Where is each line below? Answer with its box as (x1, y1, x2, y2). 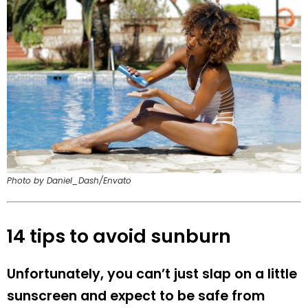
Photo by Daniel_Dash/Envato (7, 175, 131, 187)
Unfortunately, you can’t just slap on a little (7, 265, 297, 284)
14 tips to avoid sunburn (7, 223, 231, 250)
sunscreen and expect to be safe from (7, 287, 265, 306)
